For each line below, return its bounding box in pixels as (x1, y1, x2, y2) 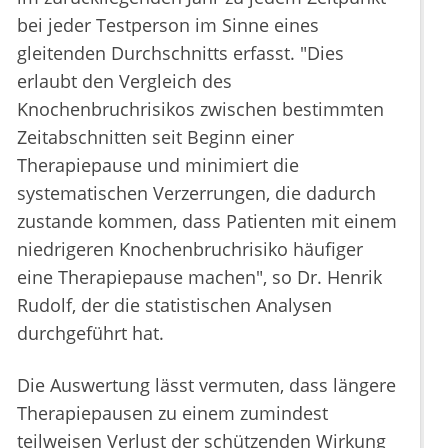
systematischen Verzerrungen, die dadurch (17, 181, 376, 206)
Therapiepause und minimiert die (17, 153, 299, 178)
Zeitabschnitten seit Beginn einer (17, 125, 294, 150)
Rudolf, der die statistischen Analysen (17, 293, 332, 318)
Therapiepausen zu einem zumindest (17, 401, 328, 426)
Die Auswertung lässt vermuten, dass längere (17, 373, 396, 398)
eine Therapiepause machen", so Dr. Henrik (17, 265, 382, 290)
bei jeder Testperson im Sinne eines (17, 13, 319, 38)
